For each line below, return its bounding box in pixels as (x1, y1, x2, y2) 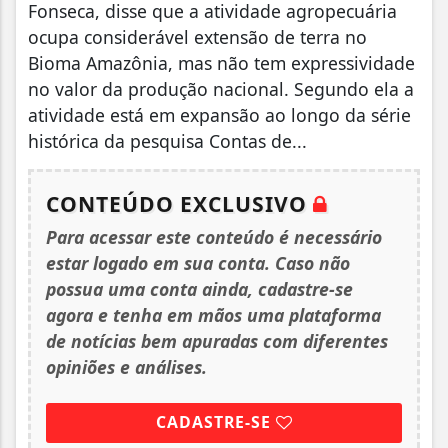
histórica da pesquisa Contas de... (28, 128, 307, 153)
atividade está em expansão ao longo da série (28, 102, 411, 127)
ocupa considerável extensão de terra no (28, 24, 367, 49)
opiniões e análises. (46, 354, 207, 379)
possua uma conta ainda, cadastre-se (46, 276, 353, 301)
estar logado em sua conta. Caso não (46, 250, 350, 275)
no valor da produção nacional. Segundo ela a (28, 76, 414, 101)
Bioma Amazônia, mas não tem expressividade (28, 50, 415, 75)
